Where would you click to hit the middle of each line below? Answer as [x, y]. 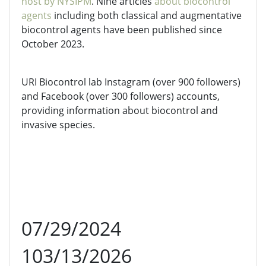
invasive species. [59, 125]
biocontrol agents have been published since [122, 30]
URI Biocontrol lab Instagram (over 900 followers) [131, 82]
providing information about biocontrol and [120, 110]
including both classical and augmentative [147, 15]
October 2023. [53, 44]
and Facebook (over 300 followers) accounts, [121, 96]
